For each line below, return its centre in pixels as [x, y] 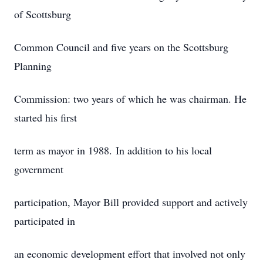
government [39, 169]
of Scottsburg [43, 14]
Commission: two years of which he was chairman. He [130, 99]
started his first [45, 117]
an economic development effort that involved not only [130, 254]
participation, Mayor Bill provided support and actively [131, 202]
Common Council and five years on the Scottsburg [121, 47]
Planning [33, 66]
